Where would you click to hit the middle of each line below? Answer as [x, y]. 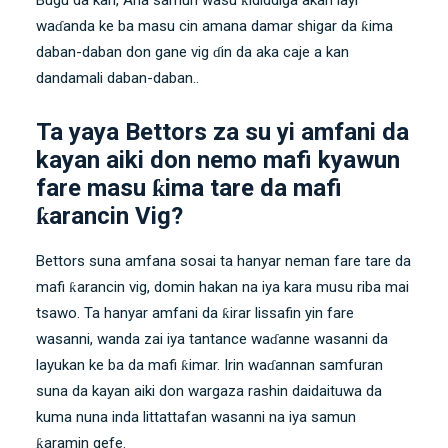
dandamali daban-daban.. [117, 77]
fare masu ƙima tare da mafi [189, 187]
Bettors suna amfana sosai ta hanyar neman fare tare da [223, 260]
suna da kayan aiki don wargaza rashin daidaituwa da [209, 390]
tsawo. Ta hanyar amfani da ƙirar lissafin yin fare [195, 312]
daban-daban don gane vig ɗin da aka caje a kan [192, 51]
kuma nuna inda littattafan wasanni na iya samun [196, 416]
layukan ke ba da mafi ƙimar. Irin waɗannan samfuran [209, 364]
